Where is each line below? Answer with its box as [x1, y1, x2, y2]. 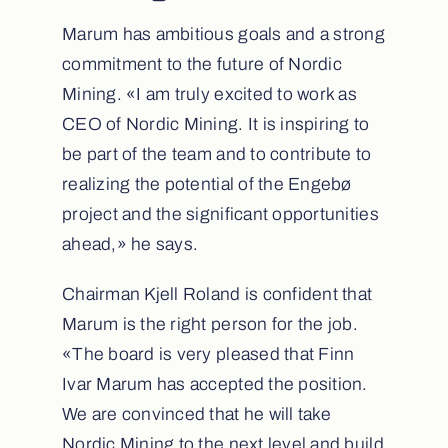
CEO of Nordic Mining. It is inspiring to [61, 115, 370, 135]
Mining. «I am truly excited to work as [61, 85, 358, 105]
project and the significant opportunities [61, 205, 379, 225]
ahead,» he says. [61, 235, 199, 255]
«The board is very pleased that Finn [61, 345, 355, 365]
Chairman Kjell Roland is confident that [61, 285, 373, 305]
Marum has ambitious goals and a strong [61, 25, 386, 45]
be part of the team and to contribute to [61, 145, 372, 165]
